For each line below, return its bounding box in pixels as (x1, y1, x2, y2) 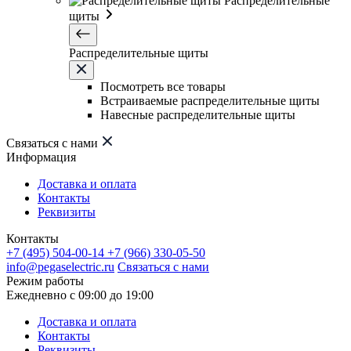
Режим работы (6, 274, 84, 288)
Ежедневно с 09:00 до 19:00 (6, 288, 154, 302)
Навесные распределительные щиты (100, 108, 295, 121)
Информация (6, 150, 76, 164)
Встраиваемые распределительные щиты (100, 94, 320, 107)
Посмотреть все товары (100, 80, 226, 93)
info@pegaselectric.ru (6, 260, 114, 273)
